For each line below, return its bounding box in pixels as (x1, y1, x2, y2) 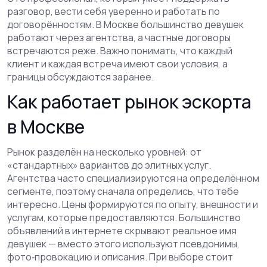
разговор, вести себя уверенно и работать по (7, 5, 220, 18)
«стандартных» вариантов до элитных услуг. (7, 159, 211, 172)
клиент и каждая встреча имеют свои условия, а (7, 57, 228, 70)
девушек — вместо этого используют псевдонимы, (7, 237, 240, 250)
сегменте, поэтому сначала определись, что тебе (7, 185, 239, 198)
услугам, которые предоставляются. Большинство (7, 211, 241, 224)
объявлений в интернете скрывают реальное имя (7, 224, 237, 237)
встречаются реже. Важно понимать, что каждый (7, 44, 232, 57)
